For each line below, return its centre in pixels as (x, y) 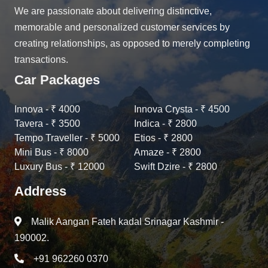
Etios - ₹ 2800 (163, 138)
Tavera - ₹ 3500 (47, 124)
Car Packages (57, 80)
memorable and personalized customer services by (122, 27)
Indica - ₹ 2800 (165, 124)
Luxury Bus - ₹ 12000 (60, 167)
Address (40, 191)
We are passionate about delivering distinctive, (113, 11)
